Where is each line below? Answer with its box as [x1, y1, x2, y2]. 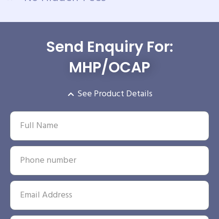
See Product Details [77, 87, 153, 101]
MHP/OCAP [69, 57, 150, 78]
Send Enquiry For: [46, 36, 173, 57]
